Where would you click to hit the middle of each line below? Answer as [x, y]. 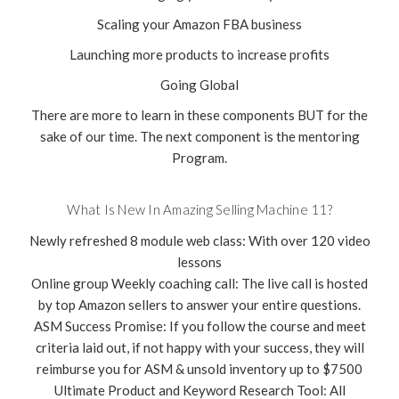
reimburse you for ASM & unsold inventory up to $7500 [199, 369]
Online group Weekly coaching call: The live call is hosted [199, 284]
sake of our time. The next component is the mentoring [199, 137]
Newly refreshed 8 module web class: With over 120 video [199, 241]
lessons [199, 262]
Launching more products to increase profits [199, 55]
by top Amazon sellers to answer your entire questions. [199, 305]
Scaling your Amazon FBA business [199, 24]
